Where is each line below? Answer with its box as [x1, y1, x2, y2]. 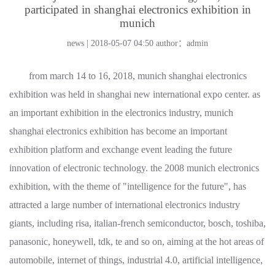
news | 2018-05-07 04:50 [67, 39, 156, 48]
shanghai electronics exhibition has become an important [9, 126, 227, 136]
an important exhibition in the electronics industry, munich [9, 107, 233, 118]
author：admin [156, 39, 208, 48]
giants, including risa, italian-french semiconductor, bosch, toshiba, [9, 218, 266, 228]
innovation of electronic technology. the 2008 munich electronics [9, 163, 259, 173]
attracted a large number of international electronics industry [9, 199, 240, 210]
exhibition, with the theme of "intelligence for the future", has [9, 181, 246, 192]
